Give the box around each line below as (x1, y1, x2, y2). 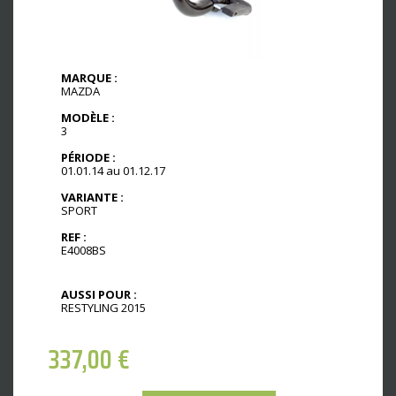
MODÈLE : (61, 110, 115, 126)
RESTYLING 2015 (61, 299, 146, 316)
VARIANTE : (61, 188, 124, 205)
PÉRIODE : (61, 148, 116, 165)
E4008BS (61, 241, 106, 258)
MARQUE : (61, 70, 118, 87)
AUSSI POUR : (61, 286, 137, 302)
